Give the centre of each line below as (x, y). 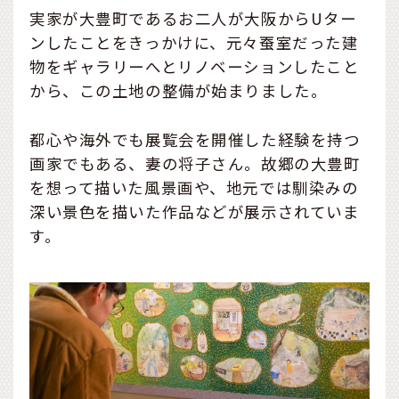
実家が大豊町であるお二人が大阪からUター (193, 18)
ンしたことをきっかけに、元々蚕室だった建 (194, 42)
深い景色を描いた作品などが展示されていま (195, 211)
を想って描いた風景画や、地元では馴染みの (194, 187)
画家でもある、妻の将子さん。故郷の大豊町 (195, 163)
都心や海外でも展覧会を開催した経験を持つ (195, 139)
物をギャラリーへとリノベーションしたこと (195, 66)
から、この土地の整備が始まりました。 (179, 90)
